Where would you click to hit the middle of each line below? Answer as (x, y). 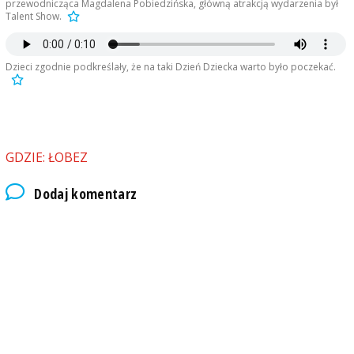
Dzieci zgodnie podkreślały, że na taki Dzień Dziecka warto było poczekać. (170, 67)
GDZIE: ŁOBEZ (46, 158)
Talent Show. (33, 17)
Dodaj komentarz (86, 193)
